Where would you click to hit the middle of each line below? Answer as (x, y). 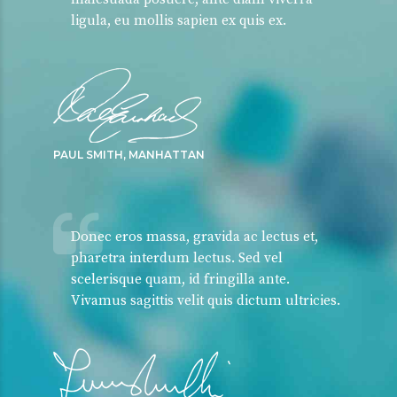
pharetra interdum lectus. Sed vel (177, 258)
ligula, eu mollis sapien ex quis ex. (179, 21)
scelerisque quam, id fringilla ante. (180, 280)
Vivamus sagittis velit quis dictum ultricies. (206, 301)
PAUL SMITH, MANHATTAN (129, 155)
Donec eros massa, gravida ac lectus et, (195, 237)
